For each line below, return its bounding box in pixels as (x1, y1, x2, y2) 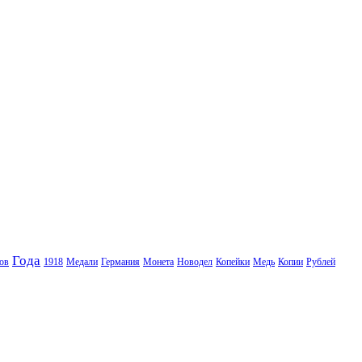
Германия (101, 256, 140, 268)
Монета (143, 256, 174, 268)
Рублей (306, 256, 335, 268)
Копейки (216, 256, 250, 268)
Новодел (177, 256, 213, 268)
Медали (66, 256, 98, 268)
